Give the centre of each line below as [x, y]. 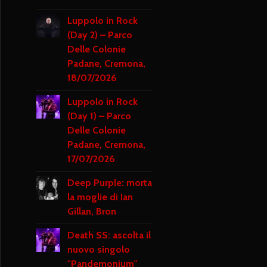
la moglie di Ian [100, 197]
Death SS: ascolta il [109, 235]
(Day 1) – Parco [99, 116]
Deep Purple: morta [109, 183]
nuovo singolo [98, 250]
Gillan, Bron [91, 212]
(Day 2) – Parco [100, 35]
